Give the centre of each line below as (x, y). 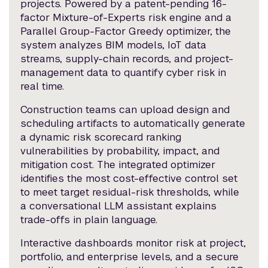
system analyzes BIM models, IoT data (114, 45)
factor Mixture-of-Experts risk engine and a (126, 18)
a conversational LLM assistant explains (119, 206)
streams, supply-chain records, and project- (127, 59)
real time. (42, 86)
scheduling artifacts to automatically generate (133, 124)
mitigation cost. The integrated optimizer (118, 165)
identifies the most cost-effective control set (129, 179)
